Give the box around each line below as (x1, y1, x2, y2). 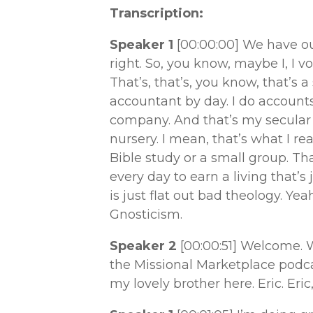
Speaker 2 (110, 238, 180, 254)
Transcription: (110, 5, 203, 21)
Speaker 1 (110, 36, 177, 52)
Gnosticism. (110, 206, 186, 222)
